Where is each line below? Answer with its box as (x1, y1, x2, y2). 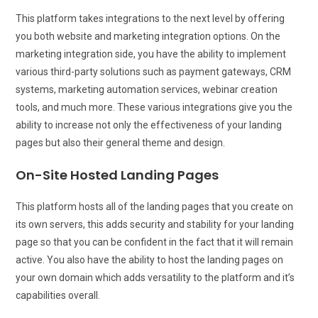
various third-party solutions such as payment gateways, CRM (16, 65, 292, 77)
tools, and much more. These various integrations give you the (16, 101, 293, 113)
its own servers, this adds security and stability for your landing (16, 218, 295, 230)
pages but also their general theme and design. (16, 136, 226, 148)
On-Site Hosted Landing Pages (16, 165, 219, 184)
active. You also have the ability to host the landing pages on (16, 253, 284, 265)
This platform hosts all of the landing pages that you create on (16, 200, 294, 212)
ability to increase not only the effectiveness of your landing (16, 119, 283, 131)
